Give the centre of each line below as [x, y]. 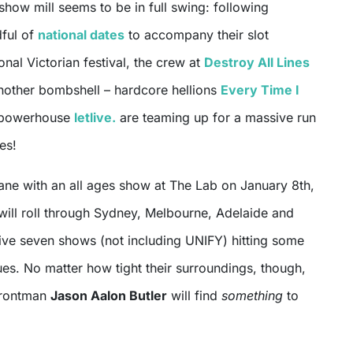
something [252, 296]
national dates [81, 35]
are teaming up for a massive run [216, 118]
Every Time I [260, 90]
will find [194, 296]
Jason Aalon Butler [109, 296]
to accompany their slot [197, 35]
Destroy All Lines [257, 63]
